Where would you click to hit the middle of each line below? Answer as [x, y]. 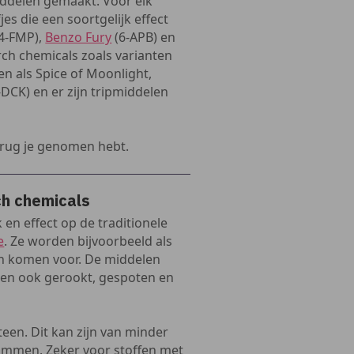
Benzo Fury [79, 37]
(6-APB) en [144, 37]
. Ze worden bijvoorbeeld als [88, 241]
